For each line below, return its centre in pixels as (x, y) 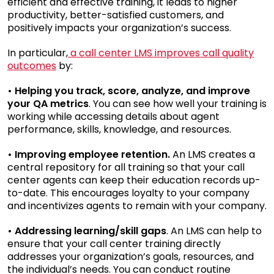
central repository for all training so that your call (126, 167)
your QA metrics (48, 103)
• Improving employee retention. (89, 154)
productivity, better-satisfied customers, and (116, 15)
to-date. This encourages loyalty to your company (128, 193)
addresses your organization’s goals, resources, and (131, 256)
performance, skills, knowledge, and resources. (119, 129)
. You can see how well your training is (178, 103)
